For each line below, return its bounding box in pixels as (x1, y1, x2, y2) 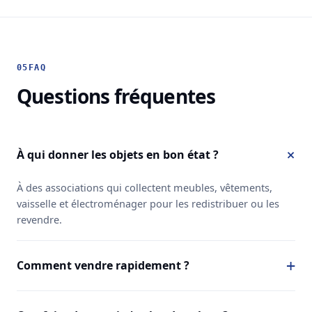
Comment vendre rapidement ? (17, 257, 189, 273)
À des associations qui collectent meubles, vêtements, (17, 180, 272, 194)
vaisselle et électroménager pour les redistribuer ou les (17, 196, 279, 210)
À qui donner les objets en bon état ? (17, 146, 219, 162)
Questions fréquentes (17, 82, 216, 109)
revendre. (17, 212, 62, 226)
